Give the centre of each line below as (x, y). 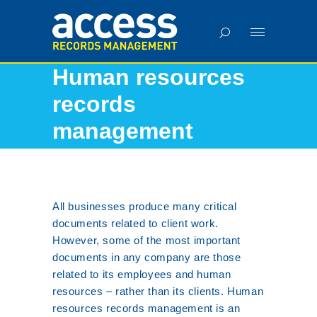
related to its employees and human (142, 274)
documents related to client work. (136, 223)
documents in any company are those (147, 257)
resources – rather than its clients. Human (158, 291)
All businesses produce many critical (145, 206)
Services (116, 160)
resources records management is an (146, 308)
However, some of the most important (147, 240)
